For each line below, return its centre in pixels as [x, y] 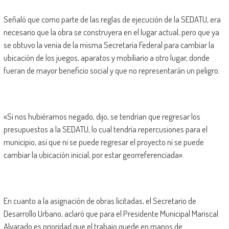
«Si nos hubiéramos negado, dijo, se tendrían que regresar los [102, 117]
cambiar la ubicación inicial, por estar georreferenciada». [94, 155]
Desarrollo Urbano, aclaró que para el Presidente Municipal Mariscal [111, 214]
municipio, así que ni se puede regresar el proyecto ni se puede [104, 142]
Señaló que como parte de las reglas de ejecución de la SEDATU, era [112, 19]
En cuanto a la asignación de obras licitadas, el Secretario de [100, 201]
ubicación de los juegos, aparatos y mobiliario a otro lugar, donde [106, 58]
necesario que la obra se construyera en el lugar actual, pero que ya [111, 32]
